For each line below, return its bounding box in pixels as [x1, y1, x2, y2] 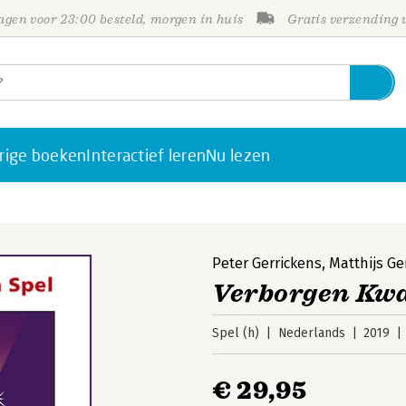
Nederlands [277, 325, 345, 341]
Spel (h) [212, 325, 259, 341]
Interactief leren [86, 145, 207, 165]
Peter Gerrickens [212, 255, 322, 272]
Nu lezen [206, 145, 271, 165]
